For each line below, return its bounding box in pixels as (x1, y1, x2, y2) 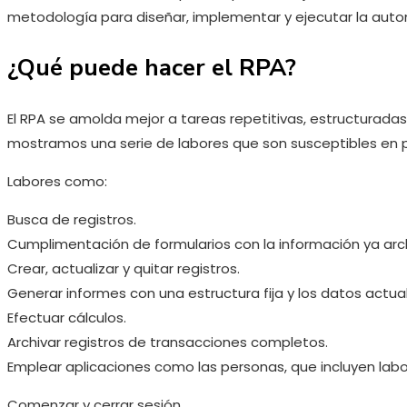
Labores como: (7, 171, 107, 191)
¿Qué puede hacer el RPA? (7, 51, 296, 84)
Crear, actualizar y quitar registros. (7, 258, 240, 278)
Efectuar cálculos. (7, 307, 126, 327)
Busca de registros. (7, 209, 136, 229)
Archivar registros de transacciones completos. (7, 332, 328, 352)
